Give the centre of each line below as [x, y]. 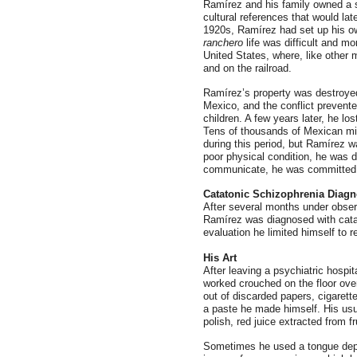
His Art [220, 258]
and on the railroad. [247, 68]
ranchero [223, 43]
